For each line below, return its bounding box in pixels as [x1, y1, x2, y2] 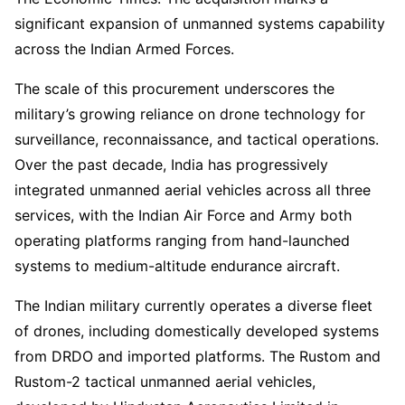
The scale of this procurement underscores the [14, 79, 334, 98]
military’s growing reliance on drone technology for [14, 104, 365, 123]
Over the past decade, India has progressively [14, 155, 328, 174]
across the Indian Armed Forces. [14, 39, 234, 58]
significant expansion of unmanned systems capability [14, 14, 385, 33]
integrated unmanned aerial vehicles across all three [14, 180, 371, 199]
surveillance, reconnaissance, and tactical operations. [14, 129, 379, 148]
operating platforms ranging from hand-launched [14, 231, 350, 250]
